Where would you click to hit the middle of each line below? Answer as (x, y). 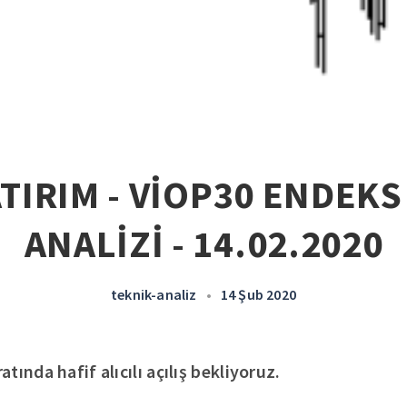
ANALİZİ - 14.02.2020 (203, 243)
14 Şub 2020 (258, 294)
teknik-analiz (154, 294)
